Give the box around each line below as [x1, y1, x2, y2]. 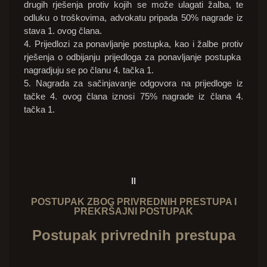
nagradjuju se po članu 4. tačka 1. [24, 65, 154, 76]
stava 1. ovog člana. [24, 26, 102, 36]
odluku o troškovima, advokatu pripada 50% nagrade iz [24, 13, 243, 23]
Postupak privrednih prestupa [32, 227, 235, 244]
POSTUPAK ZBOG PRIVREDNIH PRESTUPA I [30, 197, 237, 207]
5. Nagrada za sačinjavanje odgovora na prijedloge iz [24, 78, 243, 89]
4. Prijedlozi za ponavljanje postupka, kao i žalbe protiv [24, 39, 243, 49]
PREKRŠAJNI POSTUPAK [74, 206, 193, 217]
